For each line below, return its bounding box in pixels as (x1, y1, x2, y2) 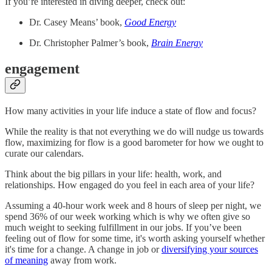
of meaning (5, 254, 48, 265)
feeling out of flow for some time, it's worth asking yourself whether (5, 233, 265, 243)
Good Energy (124, 16, 176, 27)
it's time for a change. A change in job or (5, 243, 161, 254)
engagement (5, 60, 80, 76)
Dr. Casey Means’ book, (29, 16, 124, 27)
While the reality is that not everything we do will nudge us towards (5, 126, 263, 137)
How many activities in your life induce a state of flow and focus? (5, 105, 256, 116)
